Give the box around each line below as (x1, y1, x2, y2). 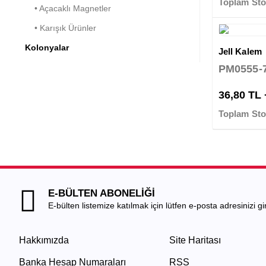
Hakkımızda (19, 235, 69, 246)
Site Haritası (169, 235, 221, 246)
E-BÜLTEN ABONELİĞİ (48, 188, 155, 199)
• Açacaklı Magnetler (25, 3, 111, 13)
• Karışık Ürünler (25, 23, 96, 33)
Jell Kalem (218, 46, 262, 57)
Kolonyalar (25, 42, 69, 52)
